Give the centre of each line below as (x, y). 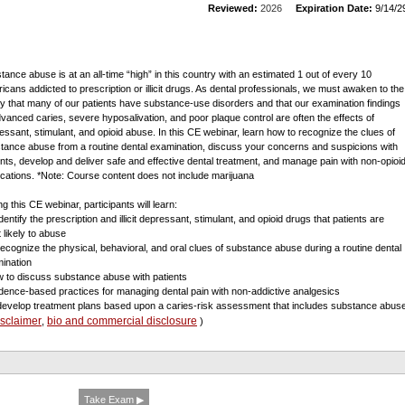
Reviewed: (233, 8)
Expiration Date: (334, 8)
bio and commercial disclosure (122, 321)
